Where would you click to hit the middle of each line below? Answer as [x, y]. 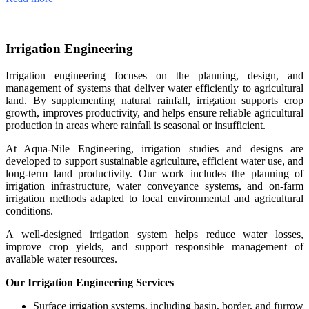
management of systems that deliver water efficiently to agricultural [154, 88]
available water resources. [61, 259]
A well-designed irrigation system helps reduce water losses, [154, 234]
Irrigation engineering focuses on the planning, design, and [154, 75]
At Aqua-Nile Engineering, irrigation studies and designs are [154, 148]
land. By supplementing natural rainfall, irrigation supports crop [154, 100]
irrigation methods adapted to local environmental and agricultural [154, 198]
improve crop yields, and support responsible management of [154, 246]
